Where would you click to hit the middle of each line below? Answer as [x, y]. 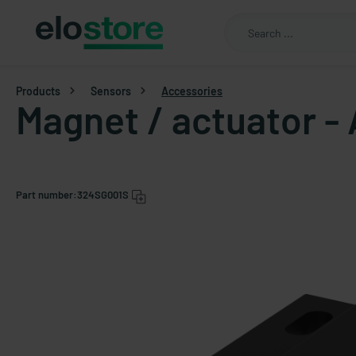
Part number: [46, 195]
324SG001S [103, 195]
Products [38, 91]
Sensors [111, 91]
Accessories [192, 91]
